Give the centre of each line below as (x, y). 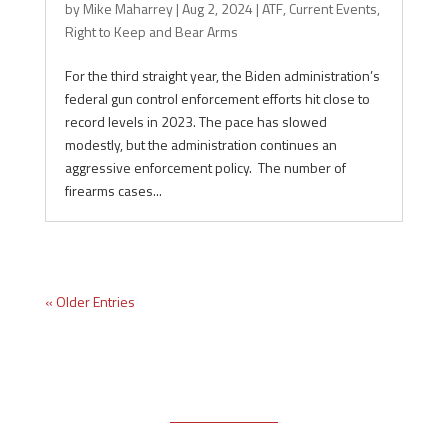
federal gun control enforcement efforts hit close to (217, 98)
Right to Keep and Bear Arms (151, 31)
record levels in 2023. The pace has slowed (195, 121)
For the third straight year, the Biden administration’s (222, 75)
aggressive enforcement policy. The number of (205, 167)
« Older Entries (89, 301)
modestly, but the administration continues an (200, 144)
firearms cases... (113, 190)
